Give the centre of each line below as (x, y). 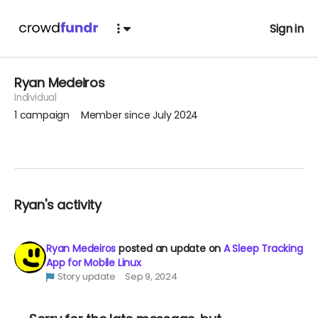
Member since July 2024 (139, 115)
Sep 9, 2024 (151, 276)
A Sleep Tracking (263, 248)
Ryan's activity (61, 205)
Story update (86, 276)
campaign (46, 115)
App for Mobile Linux (94, 263)
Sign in (287, 28)
